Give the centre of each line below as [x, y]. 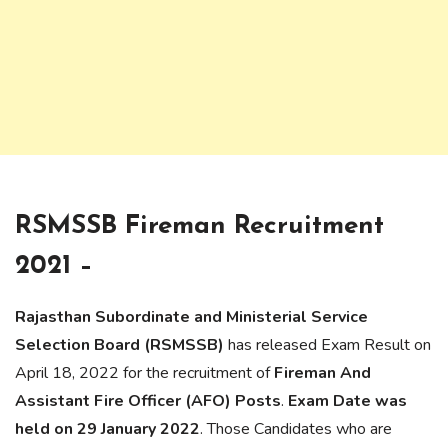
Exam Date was [347, 401]
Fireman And [322, 373]
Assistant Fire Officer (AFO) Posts [148, 401]
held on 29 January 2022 [107, 429]
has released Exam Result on [327, 345]
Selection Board [77, 345]
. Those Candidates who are [296, 429]
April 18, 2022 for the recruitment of [144, 373]
